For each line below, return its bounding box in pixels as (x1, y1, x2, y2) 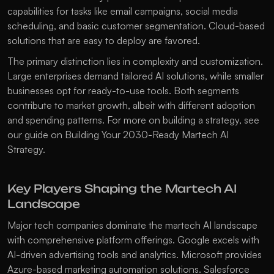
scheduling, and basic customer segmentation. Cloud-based (7, 20, 265, 32)
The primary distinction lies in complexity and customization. (7, 55, 263, 68)
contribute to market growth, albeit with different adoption (7, 99, 255, 112)
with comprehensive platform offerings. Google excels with (7, 234, 259, 246)
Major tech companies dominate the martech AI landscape (7, 219, 257, 232)
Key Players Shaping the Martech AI (7, 182, 237, 196)
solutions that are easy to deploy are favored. (7, 34, 200, 47)
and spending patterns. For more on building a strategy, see (7, 114, 259, 127)
